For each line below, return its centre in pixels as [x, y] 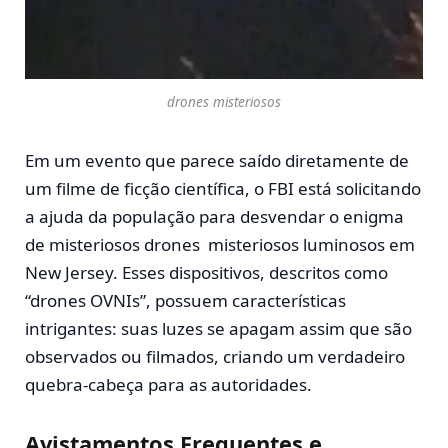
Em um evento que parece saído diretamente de [217, 160]
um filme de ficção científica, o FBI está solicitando [223, 188]
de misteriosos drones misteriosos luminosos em [220, 244]
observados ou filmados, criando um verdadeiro [215, 356]
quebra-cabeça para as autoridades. [168, 384]
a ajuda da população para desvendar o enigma [214, 216]
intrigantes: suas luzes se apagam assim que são [218, 328]
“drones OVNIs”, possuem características [185, 300]
